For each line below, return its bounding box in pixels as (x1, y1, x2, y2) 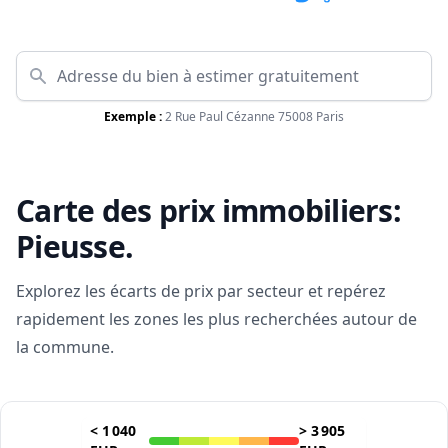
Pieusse (16, 226, 125, 268)
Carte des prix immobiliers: (16, 190, 401, 232)
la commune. (16, 336, 114, 359)
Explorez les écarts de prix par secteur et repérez (16, 280, 386, 303)
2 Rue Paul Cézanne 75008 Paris (165, 108, 344, 126)
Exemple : (104, 108, 162, 126)
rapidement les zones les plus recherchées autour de (16, 308, 417, 331)
